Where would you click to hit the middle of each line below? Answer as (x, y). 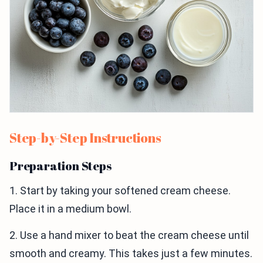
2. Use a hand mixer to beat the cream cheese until (129, 235)
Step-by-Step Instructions (85, 138)
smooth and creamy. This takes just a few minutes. (131, 254)
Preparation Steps (60, 166)
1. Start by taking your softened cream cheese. (120, 191)
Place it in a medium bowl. (70, 209)
